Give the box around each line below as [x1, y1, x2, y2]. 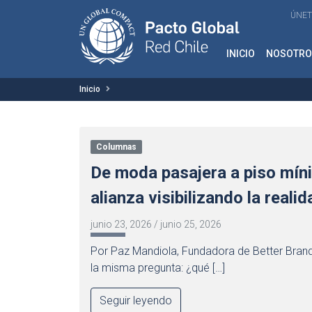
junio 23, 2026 [91, 219, 152, 230]
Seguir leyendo [100, 294, 172, 307]
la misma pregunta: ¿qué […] [91, 261, 225, 274]
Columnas [95, 142, 136, 152]
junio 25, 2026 [160, 219, 221, 230]
